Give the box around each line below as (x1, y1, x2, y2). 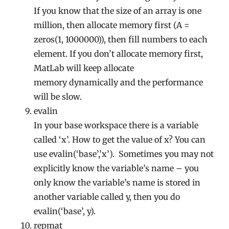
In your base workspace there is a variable (34, 120, 199, 130)
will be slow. (34, 91, 82, 102)
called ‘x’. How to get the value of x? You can (34, 134, 206, 145)
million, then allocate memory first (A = (34, 20, 190, 30)
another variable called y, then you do (34, 192, 180, 202)
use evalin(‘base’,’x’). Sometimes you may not (34, 149, 214, 159)
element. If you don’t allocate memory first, (34, 49, 203, 59)
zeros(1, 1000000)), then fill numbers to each (34, 34, 208, 44)
